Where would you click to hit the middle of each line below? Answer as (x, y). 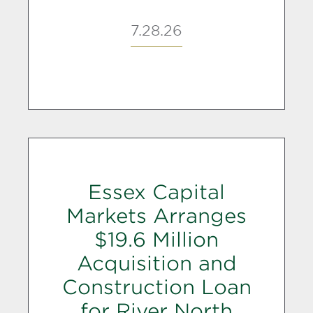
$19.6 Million (156, 240)
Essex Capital (156, 192)
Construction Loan (156, 287)
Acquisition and (156, 263)
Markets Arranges (156, 216)
